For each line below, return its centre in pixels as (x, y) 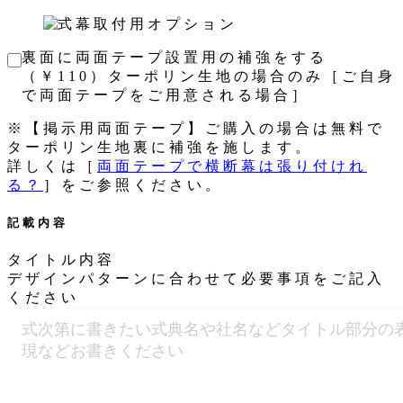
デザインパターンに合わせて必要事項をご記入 (196, 279)
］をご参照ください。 (133, 185)
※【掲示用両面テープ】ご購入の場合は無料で (196, 129)
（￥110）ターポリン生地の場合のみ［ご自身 (209, 76)
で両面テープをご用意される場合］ (166, 95)
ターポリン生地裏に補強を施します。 (160, 148)
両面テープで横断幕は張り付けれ (232, 166)
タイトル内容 (61, 260)
